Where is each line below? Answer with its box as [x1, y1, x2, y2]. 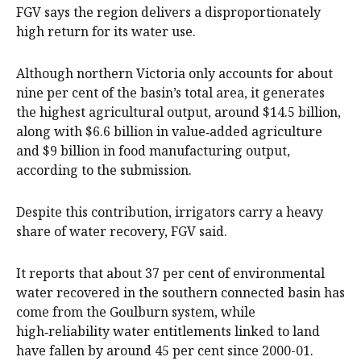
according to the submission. [16, 160, 192, 179]
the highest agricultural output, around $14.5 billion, [16, 102, 341, 121]
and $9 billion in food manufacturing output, [16, 141, 290, 160]
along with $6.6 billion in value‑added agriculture [16, 122, 322, 140]
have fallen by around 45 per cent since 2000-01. [16, 341, 313, 359]
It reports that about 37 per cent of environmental [16, 263, 325, 282]
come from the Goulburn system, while [16, 302, 255, 321]
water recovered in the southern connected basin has [16, 283, 345, 301]
